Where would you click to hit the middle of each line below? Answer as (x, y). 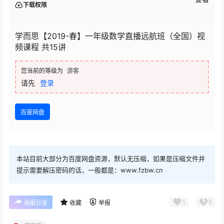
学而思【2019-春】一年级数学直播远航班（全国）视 (110, 36)
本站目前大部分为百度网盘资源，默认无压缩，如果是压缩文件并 (111, 158)
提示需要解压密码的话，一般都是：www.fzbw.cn (90, 170)
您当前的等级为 (42, 70)
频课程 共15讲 (40, 47)
